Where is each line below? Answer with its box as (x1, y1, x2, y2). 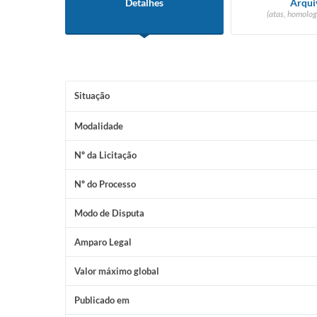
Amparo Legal (74, 236, 132, 248)
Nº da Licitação (74, 149, 137, 161)
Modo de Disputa (74, 207, 144, 219)
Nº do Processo (74, 178, 136, 190)
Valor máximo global (74, 265, 159, 277)
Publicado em (74, 294, 129, 306)
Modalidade (74, 120, 123, 132)
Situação (74, 90, 110, 101)
